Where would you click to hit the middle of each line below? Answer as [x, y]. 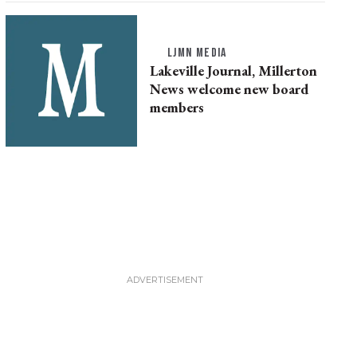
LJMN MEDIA [197, 53]
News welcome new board [229, 89]
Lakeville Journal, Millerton [233, 71]
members [177, 108]
